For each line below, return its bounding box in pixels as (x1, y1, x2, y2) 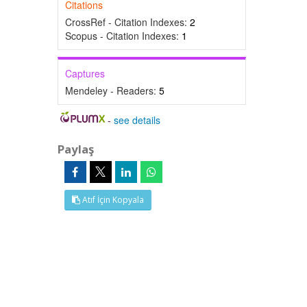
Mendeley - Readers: (64, 84, 159, 97)
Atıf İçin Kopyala (79, 194, 144, 206)
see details (114, 113, 161, 127)
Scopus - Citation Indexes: (64, 29, 182, 42)
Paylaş (57, 141, 94, 157)
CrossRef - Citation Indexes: (64, 15, 190, 29)
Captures (64, 66, 105, 80)
